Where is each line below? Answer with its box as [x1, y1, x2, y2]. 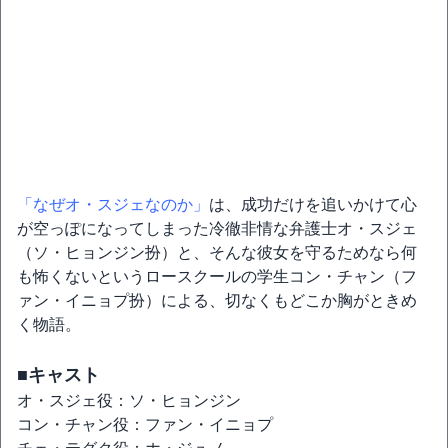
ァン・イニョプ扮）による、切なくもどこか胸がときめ [17, 292, 417, 309]
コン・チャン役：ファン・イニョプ [17, 416, 273, 433]
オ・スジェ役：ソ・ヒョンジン [17, 392, 241, 409]
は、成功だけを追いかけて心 [209, 196, 417, 213]
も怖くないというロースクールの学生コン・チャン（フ [17, 268, 417, 285]
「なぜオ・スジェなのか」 [17, 196, 209, 213]
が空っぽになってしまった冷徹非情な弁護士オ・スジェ [17, 220, 417, 237]
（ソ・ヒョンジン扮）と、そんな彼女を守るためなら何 [17, 244, 417, 261]
